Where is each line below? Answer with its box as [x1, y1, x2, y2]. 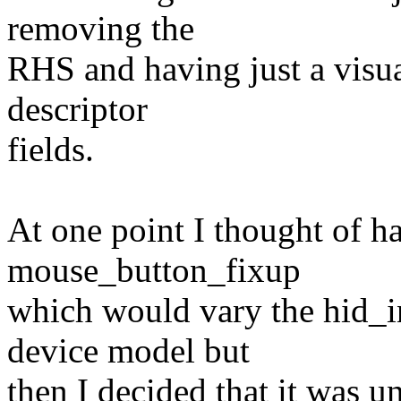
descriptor [7, 90, 148, 129]
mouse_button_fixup [7, 251, 301, 290]
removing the [7, 9, 194, 48]
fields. [7, 130, 94, 169]
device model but [7, 331, 250, 371]
